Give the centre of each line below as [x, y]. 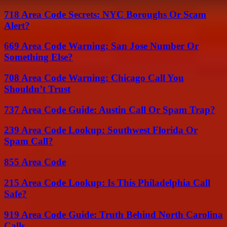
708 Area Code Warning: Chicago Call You [94, 78]
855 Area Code [35, 162]
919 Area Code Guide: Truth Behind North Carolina [113, 214]
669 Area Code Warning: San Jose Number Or [101, 46]
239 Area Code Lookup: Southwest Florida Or [101, 130]
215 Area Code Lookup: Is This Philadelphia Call [107, 182]
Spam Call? [29, 141]
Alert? [17, 25]
